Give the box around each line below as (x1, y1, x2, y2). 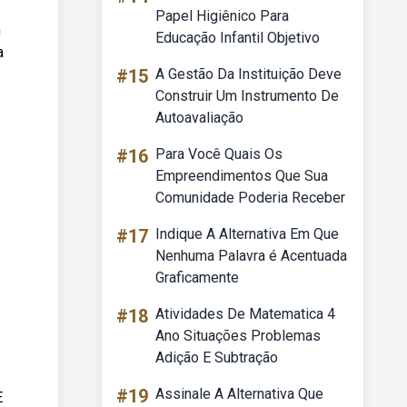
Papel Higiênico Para (155, 7, 289, 25)
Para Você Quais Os (155, 145, 283, 163)
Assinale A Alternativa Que (155, 385, 323, 402)
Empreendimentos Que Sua (155, 167, 328, 184)
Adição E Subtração (155, 349, 278, 366)
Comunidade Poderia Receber (155, 189, 345, 206)
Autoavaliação (155, 109, 243, 126)
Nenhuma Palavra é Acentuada (155, 247, 347, 264)
